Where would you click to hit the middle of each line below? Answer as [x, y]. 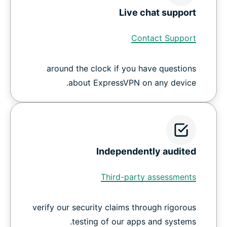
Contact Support [164, 38]
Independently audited [146, 152]
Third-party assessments [148, 177]
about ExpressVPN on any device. [132, 83]
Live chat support [158, 13]
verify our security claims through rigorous [114, 207]
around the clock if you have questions [121, 69]
